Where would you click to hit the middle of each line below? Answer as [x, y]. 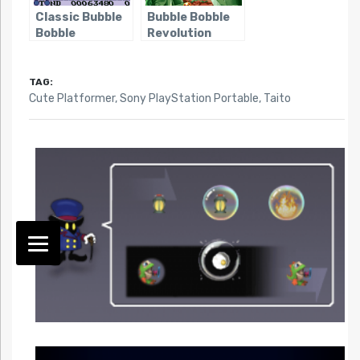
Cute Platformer [72, 99]
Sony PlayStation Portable [189, 99]
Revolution [179, 34]
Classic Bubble [78, 18]
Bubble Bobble [188, 18]
